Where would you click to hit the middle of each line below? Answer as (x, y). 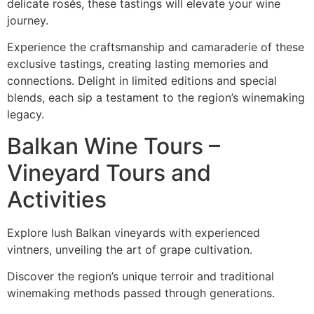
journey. (28, 20)
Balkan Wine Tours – (114, 146)
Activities (57, 199)
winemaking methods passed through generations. (141, 293)
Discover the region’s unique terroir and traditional (141, 277)
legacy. (26, 115)
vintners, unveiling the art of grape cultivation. (130, 249)
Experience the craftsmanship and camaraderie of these (156, 47)
